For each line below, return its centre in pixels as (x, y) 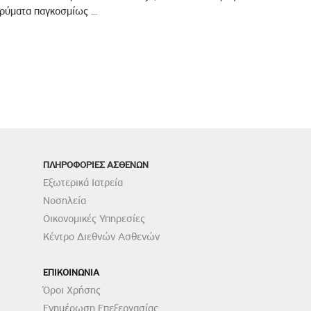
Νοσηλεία (65, 200)
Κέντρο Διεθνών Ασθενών (102, 236)
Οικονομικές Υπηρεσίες (94, 218)
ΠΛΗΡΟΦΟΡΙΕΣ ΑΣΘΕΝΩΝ (96, 164)
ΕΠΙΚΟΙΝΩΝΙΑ (72, 272)
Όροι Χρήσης (72, 290)
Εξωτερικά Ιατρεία (83, 182)
